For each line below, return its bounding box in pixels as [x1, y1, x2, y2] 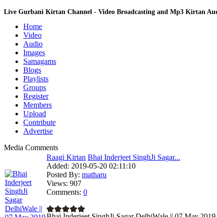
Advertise [23, 127, 53, 135]
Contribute [23, 118, 56, 126]
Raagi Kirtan [46, 153, 86, 161]
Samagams [23, 57, 56, 65]
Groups [23, 83, 46, 92]
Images [23, 48, 45, 57]
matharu [82, 170, 107, 179]
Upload [23, 109, 46, 118]
